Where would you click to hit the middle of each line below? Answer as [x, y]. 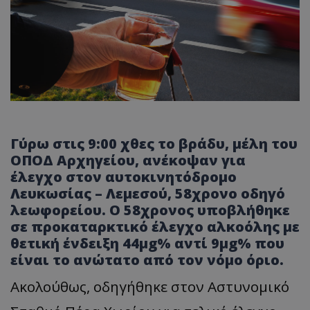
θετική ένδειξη [66, 243]
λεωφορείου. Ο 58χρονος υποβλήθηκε [150, 210]
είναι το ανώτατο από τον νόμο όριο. [147, 259]
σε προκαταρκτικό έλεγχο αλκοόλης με [155, 226]
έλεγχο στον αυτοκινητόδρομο [124, 176]
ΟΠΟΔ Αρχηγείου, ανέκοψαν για [128, 160]
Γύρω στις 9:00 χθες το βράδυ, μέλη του [154, 143]
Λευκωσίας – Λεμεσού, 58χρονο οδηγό [148, 193]
